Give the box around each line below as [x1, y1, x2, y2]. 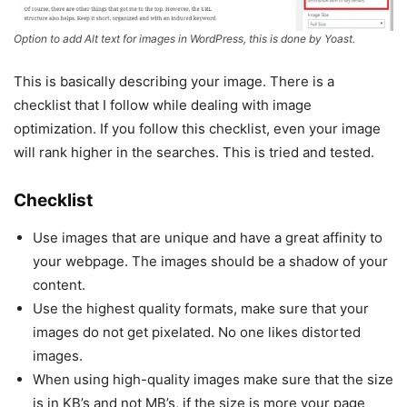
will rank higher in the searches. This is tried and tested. [14, 144, 374, 162]
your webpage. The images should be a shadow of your [33, 253, 388, 271]
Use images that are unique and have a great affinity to [33, 229, 382, 247]
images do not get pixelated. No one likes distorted [33, 323, 361, 342]
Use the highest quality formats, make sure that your [33, 300, 369, 318]
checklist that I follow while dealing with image [14, 96, 312, 114]
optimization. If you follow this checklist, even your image [14, 120, 381, 138]
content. [33, 276, 85, 294]
